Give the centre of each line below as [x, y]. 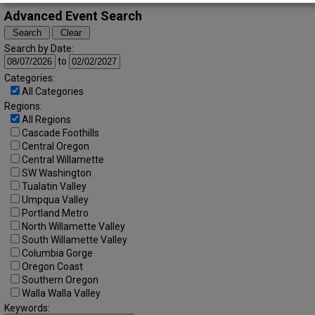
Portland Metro [55, 213]
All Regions [46, 119]
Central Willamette [63, 159]
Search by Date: [39, 48]
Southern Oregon [60, 279]
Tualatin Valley [54, 186]
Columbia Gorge [57, 253]
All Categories [53, 91]
